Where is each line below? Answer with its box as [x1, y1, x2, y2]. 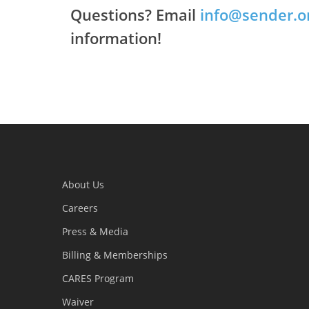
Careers [62, 201, 98, 215]
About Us [62, 178, 104, 191]
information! [70, 27, 161, 48]
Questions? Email [70, 3, 200, 25]
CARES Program [62, 272, 134, 285]
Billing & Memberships [62, 248, 168, 261]
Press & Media [62, 225, 128, 238]
